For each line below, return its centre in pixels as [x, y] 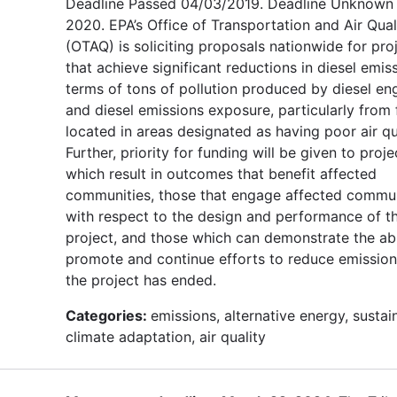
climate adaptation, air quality [166, 336]
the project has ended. [143, 280]
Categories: [108, 315]
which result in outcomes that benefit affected [221, 173]
